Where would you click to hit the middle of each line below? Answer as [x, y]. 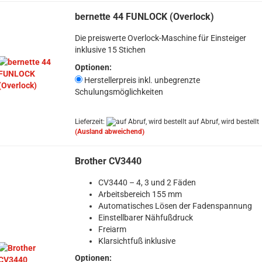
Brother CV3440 [108, 161]
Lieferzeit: [90, 122]
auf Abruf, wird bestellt [223, 122]
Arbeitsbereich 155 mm [140, 194]
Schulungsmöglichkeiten [119, 92]
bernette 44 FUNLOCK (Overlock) [144, 17]
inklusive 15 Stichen [110, 50]
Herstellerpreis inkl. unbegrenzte [141, 80]
